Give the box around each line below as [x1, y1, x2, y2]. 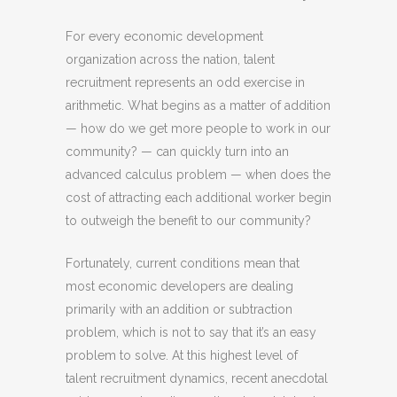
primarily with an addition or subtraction [66, 302, 292, 316]
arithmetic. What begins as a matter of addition [66, 98, 331, 113]
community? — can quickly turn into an [66, 144, 289, 159]
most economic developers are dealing [66, 279, 293, 293]
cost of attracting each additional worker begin [66, 191, 331, 205]
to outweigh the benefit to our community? [66, 214, 315, 228]
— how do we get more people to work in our [66, 121, 331, 136]
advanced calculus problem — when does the [66, 167, 331, 182]
